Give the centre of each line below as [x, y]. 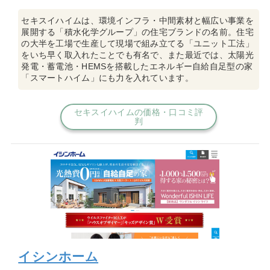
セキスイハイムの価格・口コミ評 [139, 112]
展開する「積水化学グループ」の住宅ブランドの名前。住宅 [137, 32]
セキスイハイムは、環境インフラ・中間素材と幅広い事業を [137, 21]
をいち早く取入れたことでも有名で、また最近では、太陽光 [137, 55]
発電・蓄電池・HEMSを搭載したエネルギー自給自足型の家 [137, 67]
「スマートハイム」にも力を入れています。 [107, 78]
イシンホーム [58, 256]
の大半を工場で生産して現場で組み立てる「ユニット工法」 [137, 44]
